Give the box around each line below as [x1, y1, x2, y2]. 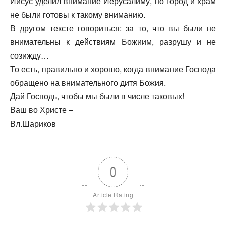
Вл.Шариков [10, 118, 56, 130]
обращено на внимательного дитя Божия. [10, 77, 166, 89]
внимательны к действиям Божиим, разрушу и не [10, 36, 216, 48]
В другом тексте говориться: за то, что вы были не [10, 22, 216, 34]
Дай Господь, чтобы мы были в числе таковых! [10, 90, 184, 102]
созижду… [10, 49, 49, 62]
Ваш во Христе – [10, 104, 73, 116]
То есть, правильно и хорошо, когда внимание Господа [10, 63, 216, 75]
